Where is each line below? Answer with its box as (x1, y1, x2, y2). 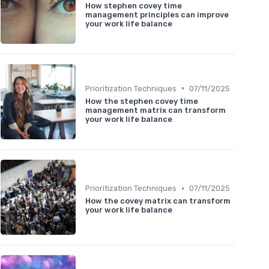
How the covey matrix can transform (85, 196, 231, 206)
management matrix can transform (85, 105, 226, 115)
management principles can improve (85, 10, 229, 19)
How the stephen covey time (85, 96, 198, 106)
